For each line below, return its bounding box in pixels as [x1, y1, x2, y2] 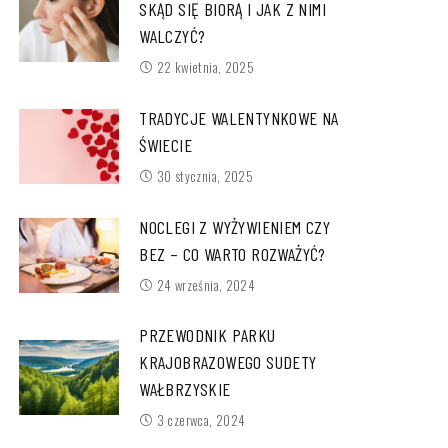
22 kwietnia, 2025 [156, 57, 255, 78]
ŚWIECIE [139, 133, 193, 156]
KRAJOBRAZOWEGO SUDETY [139, 351, 317, 374]
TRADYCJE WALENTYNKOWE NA [139, 106, 339, 129]
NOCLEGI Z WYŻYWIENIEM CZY [139, 215, 331, 238]
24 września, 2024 [156, 274, 256, 295]
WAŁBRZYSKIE [139, 378, 231, 401]
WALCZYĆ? [139, 25, 206, 48]
